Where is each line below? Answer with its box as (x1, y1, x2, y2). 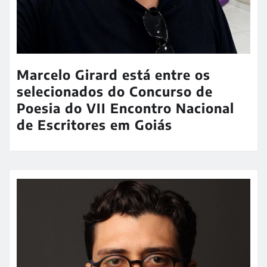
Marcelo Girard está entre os (17, 66, 210, 83)
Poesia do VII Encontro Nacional (17, 99, 234, 116)
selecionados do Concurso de (17, 82, 213, 100)
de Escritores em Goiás (17, 116, 172, 133)
